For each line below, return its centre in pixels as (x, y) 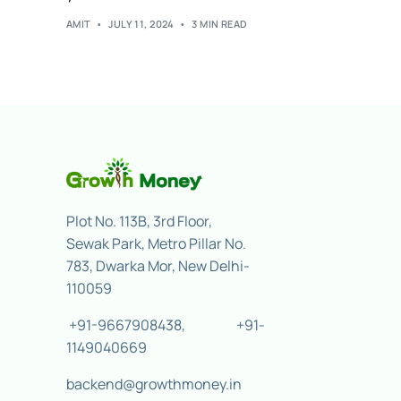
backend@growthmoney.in (154, 384)
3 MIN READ (220, 24)
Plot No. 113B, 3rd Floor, (139, 222)
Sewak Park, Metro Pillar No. (156, 244)
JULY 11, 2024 (141, 24)
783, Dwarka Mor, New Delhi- (158, 266)
